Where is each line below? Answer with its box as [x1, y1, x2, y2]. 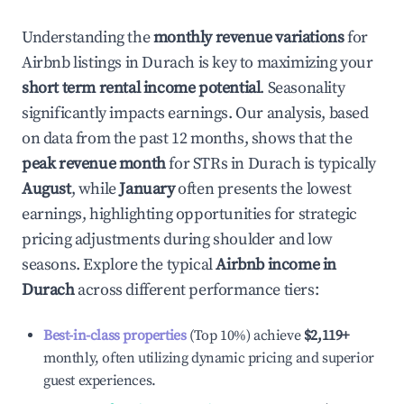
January [119, 179, 175, 199]
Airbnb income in [216, 254, 337, 275]
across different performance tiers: [74, 280, 319, 300]
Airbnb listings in [22, 52, 142, 73]
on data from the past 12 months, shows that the [22, 128, 353, 149]
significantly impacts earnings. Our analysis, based [22, 103, 369, 124]
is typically [300, 153, 377, 174]
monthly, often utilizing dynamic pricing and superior [43, 349, 374, 367]
